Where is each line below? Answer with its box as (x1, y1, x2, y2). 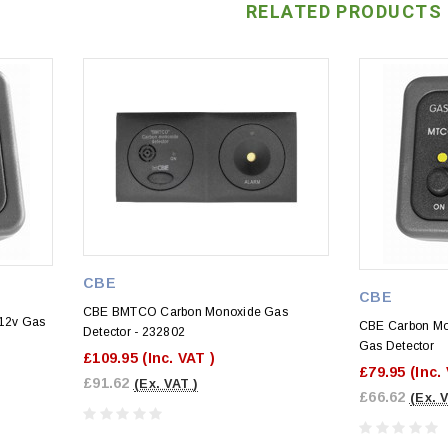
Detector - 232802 (83, 324, 186, 339)
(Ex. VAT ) (133, 376, 198, 391)
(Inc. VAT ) (142, 349, 216, 366)
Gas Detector (359, 338, 434, 353)
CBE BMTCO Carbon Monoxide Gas (83, 304, 288, 319)
